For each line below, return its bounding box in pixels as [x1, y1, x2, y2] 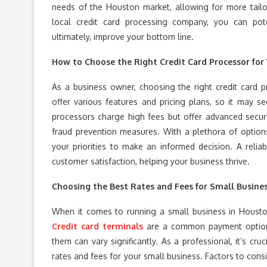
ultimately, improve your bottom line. [52, 31, 194, 42]
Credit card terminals [52, 221, 144, 231]
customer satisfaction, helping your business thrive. [52, 156, 250, 166]
